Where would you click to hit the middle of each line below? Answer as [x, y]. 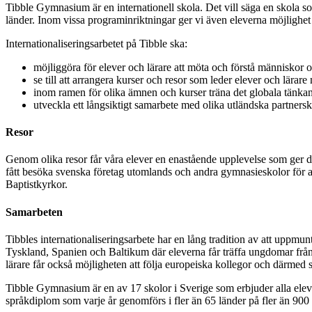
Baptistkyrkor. [37, 185]
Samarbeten [36, 212]
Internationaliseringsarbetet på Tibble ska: [96, 43]
